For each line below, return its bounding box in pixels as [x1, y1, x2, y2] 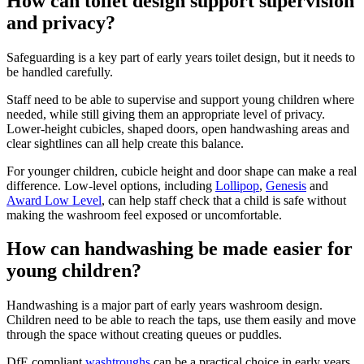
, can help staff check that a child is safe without [102, 193, 346, 207]
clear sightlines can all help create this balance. [6, 136, 244, 150]
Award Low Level [6, 193, 102, 207]
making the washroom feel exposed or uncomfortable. [6, 207, 282, 222]
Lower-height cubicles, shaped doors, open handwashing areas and [6, 121, 349, 136]
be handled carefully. [6, 64, 113, 79]
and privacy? [6, 11, 115, 33]
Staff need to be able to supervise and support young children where [6, 92, 354, 106]
